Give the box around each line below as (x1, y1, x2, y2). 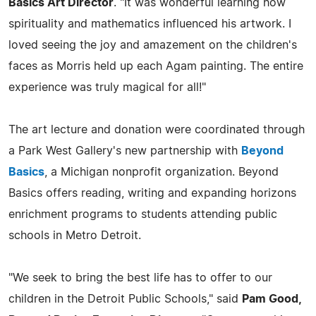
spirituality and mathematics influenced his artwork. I (8, 18, 291, 30)
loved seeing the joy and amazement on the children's (8, 39, 297, 51)
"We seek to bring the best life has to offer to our (8, 272, 272, 284)
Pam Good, (242, 293, 301, 305)
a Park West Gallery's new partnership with (8, 145, 241, 157)
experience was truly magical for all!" (8, 81, 206, 93)
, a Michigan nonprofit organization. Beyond (44, 166, 279, 178)
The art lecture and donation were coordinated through (8, 123, 305, 135)
